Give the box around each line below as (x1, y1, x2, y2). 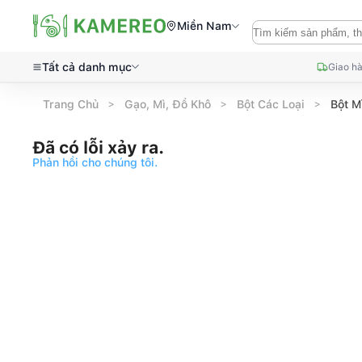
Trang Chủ (43, 97, 99, 111)
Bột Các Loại (237, 97, 305, 111)
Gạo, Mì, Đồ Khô (124, 97, 212, 111)
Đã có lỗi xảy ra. (32, 137, 164, 158)
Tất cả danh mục (42, 60, 132, 74)
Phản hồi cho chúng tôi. (32, 156, 158, 169)
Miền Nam (177, 19, 232, 32)
